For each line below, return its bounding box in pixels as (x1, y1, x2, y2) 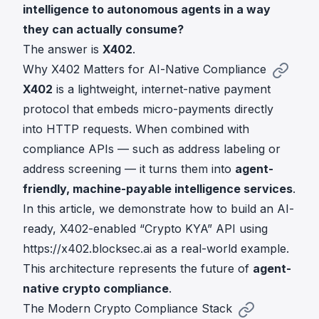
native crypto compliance (23, 281, 169, 296)
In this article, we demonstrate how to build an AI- (23, 202, 294, 216)
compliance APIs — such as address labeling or (23, 142, 281, 156)
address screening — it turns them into (23, 162, 235, 176)
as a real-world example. (152, 241, 289, 256)
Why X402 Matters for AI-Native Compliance (23, 62, 266, 76)
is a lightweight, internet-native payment (53, 82, 271, 96)
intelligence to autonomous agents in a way (23, 2, 271, 16)
